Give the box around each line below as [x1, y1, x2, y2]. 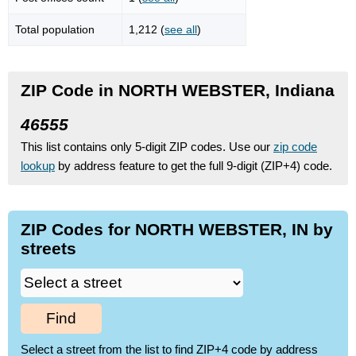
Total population [15, 22, 95, 36]
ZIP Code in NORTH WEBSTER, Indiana [21, 80, 335, 99]
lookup [21, 158, 55, 172]
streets [21, 238, 76, 257]
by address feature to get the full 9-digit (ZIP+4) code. [55, 158, 332, 172]
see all [164, 22, 197, 36]
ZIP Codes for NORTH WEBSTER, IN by [21, 219, 333, 238]
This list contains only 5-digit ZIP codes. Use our [21, 139, 273, 153]
